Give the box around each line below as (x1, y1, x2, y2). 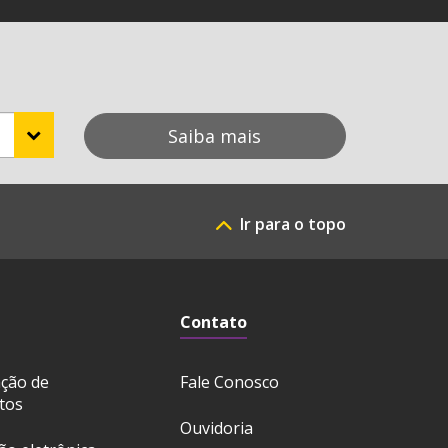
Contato (180, 311, 248, 333)
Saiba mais (168, 124, 262, 148)
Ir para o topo (240, 213, 346, 235)
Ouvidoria (180, 417, 254, 439)
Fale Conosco (180, 371, 280, 393)
